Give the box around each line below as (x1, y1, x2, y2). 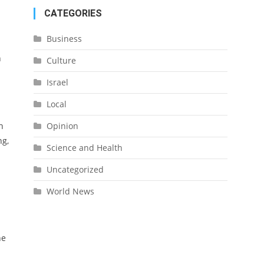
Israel (46, 77, 68, 88)
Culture (46, 55, 76, 66)
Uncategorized (46, 164, 104, 175)
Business (46, 33, 82, 44)
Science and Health (46, 142, 123, 153)
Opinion (46, 120, 78, 131)
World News (46, 186, 94, 197)
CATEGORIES (44, 8, 102, 19)
